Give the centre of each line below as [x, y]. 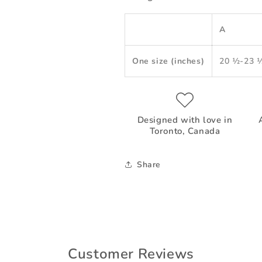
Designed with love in [185, 120]
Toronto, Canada [185, 131]
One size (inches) [168, 61]
